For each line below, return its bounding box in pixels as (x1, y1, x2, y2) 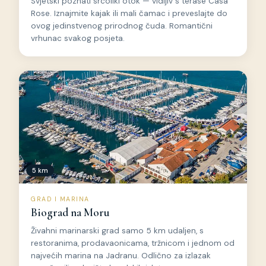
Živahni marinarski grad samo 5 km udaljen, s (31, 226, 204, 236)
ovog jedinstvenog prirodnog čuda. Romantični (31, 20, 213, 31)
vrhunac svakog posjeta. (31, 33, 125, 43)
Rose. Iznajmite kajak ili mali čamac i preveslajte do (31, 8, 227, 18)
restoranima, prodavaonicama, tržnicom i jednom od (31, 238, 235, 249)
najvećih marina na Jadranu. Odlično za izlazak (31, 251, 211, 261)
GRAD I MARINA (31, 195, 90, 203)
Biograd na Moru (31, 205, 109, 220)
